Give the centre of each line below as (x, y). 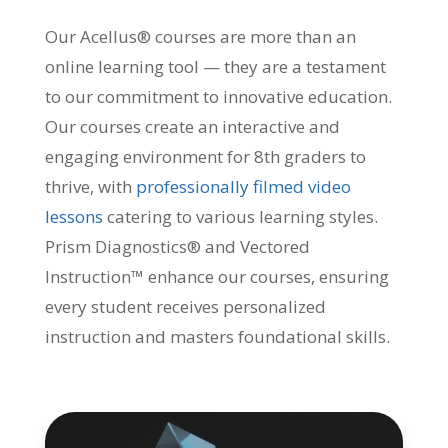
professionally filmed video (243, 187)
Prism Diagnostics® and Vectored (177, 247)
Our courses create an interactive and (192, 127)
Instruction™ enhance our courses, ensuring (216, 277)
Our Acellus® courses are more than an (200, 37)
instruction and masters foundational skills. (217, 337)
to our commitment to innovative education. (218, 97)
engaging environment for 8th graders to (205, 157)
